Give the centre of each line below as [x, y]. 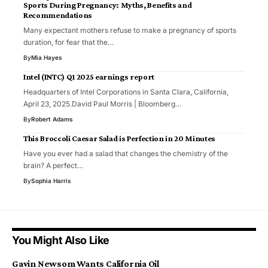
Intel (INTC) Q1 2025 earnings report [89, 76]
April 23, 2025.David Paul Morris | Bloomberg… [102, 103]
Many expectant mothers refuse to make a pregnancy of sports [130, 30]
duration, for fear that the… [68, 42]
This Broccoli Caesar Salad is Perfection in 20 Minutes [119, 138]
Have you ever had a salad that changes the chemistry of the [126, 153]
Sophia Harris [51, 180]
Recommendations [58, 15]
